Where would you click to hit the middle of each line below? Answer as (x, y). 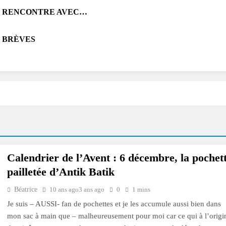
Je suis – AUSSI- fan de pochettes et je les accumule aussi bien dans (114, 204)
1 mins (141, 189)
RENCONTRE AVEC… (45, 12)
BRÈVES (19, 39)
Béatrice (26, 189)
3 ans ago (92, 189)
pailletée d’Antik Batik (61, 172)
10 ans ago (64, 189)
